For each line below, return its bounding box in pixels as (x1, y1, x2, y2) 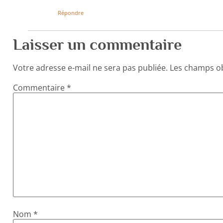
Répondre (57, 8, 84, 16)
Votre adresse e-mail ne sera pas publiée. (12, 62, 168, 73)
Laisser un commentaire (12, 35, 182, 53)
